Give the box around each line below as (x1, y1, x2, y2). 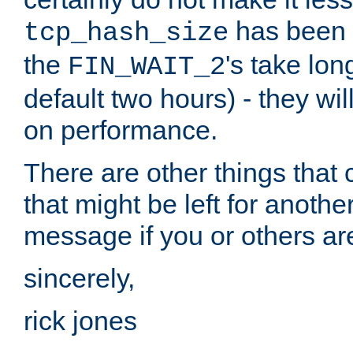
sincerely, (24, 263, 135, 294)
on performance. (24, 115, 217, 146)
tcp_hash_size (24, 18, 229, 49)
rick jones (24, 306, 137, 336)
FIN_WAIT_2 (68, 52, 225, 83)
